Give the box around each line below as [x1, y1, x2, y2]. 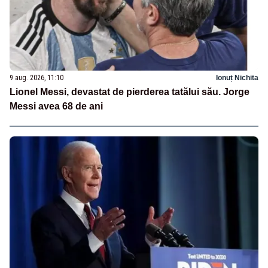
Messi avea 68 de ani [10, 101, 103, 112]
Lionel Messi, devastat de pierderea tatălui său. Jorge [10, 87, 249, 98]
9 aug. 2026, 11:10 [10, 74, 63, 83]
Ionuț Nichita [216, 74, 258, 83]
